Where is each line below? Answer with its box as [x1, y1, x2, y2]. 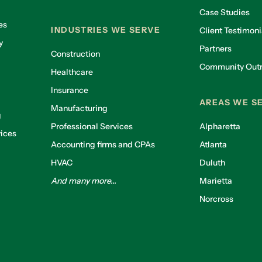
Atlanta [199, 139, 227, 150]
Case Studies [199, 7, 250, 18]
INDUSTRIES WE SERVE [51, 25, 161, 35]
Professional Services [51, 121, 133, 132]
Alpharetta [199, 121, 240, 132]
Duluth [199, 157, 225, 168]
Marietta [199, 175, 232, 186]
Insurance [51, 85, 89, 95]
